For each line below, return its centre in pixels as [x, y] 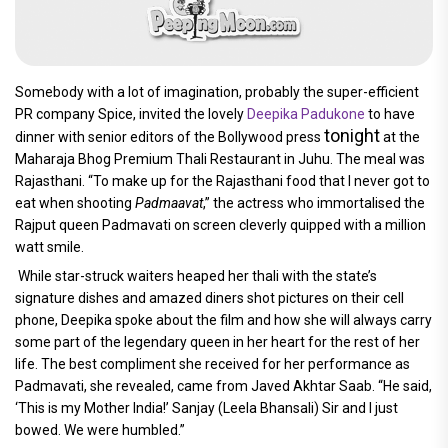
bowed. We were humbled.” [100, 430]
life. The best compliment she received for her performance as [212, 364]
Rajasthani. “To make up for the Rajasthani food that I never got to [222, 181]
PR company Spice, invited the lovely [131, 114]
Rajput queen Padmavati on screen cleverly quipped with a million [220, 225]
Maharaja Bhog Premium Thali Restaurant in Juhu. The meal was [220, 159]
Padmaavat [169, 203]
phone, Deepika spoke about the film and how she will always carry [223, 320]
